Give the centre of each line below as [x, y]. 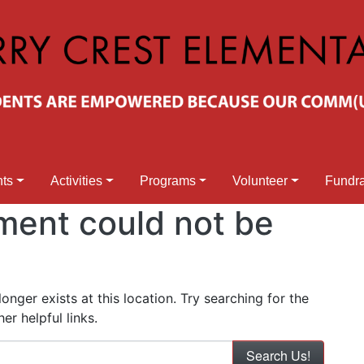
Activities [77, 181]
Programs [167, 181]
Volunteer [260, 181]
